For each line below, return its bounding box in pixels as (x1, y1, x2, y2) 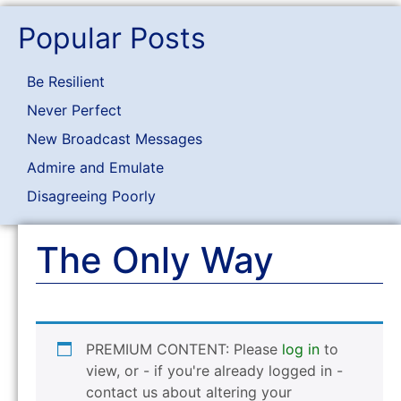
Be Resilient (27, 73, 105, 90)
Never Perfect (27, 101, 122, 119)
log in (282, 340, 320, 358)
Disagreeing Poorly (27, 187, 156, 205)
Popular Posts (18, 21, 206, 55)
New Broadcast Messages (27, 130, 202, 148)
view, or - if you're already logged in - (86, 362, 343, 380)
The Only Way (36, 238, 274, 282)
